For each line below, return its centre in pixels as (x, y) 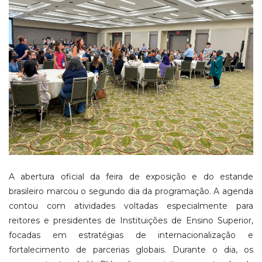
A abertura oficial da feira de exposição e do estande (131, 176)
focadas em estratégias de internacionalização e (131, 235)
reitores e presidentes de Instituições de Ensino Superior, (131, 220)
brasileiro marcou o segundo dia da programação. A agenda (131, 191)
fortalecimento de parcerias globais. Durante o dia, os (131, 249)
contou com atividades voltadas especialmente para (131, 206)
